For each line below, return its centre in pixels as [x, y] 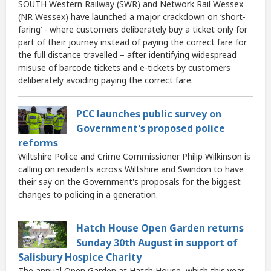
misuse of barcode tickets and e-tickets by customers [124, 68]
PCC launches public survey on [149, 114]
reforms [38, 143]
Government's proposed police [151, 129]
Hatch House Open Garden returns [160, 228]
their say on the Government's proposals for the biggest [129, 182]
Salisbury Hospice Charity [80, 257]
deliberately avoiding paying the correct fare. [106, 80]
